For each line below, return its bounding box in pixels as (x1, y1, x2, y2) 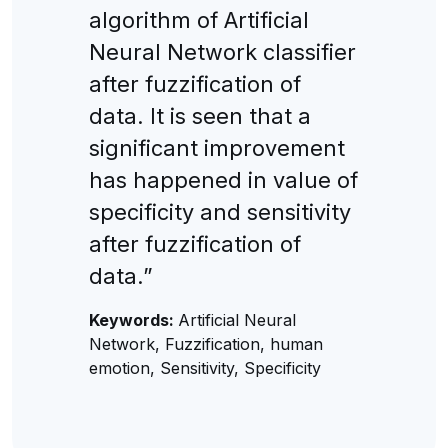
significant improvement (88, 134, 345, 161)
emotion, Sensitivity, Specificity (88, 357, 321, 378)
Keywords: (88, 309, 178, 330)
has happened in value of (88, 166, 358, 193)
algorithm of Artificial (88, 6, 309, 33)
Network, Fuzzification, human (88, 333, 323, 354)
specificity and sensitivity (88, 198, 351, 225)
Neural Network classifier (88, 38, 356, 65)
